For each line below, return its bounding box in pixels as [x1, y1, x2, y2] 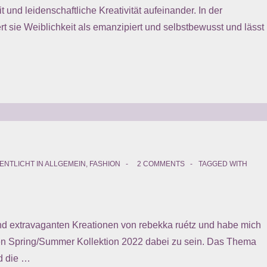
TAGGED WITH [198, 160, 247, 168]
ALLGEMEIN [45, 160, 86, 168]
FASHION [89, 160, 120, 168]
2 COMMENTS [137, 160, 185, 168]
